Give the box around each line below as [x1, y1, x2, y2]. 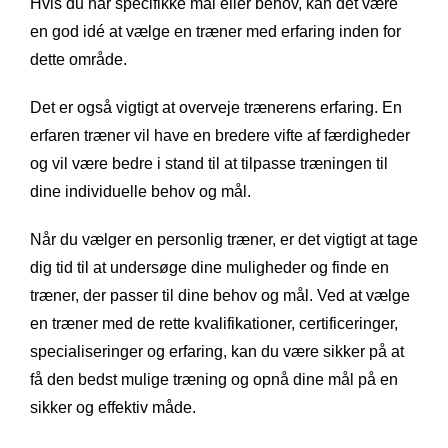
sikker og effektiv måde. [30, 398, 196, 416]
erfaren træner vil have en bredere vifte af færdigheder [30, 126, 410, 144]
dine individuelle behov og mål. [30, 182, 251, 200]
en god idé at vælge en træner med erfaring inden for [30, 22, 401, 40]
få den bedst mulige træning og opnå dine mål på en [30, 370, 398, 388]
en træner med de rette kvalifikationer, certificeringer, [30, 314, 398, 332]
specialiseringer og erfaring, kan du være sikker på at [30, 342, 404, 360]
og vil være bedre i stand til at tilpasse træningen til [30, 154, 388, 172]
